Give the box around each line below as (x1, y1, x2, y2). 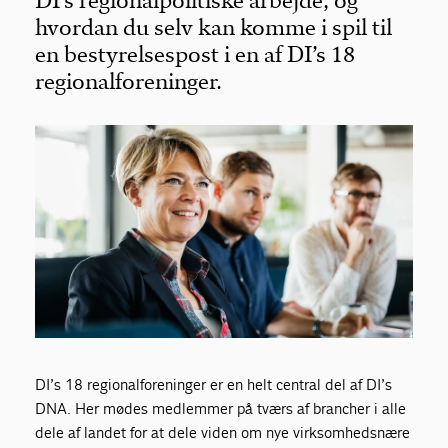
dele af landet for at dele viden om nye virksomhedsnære (35, 422, 411, 442)
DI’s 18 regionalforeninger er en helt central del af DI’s (35, 374, 393, 394)
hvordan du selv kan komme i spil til (35, 14, 393, 41)
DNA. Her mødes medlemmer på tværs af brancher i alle (35, 398, 407, 418)
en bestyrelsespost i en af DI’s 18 (35, 41, 356, 68)
